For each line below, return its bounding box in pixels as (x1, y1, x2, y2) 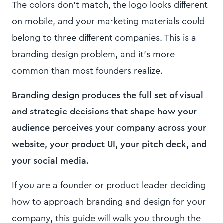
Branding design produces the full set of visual (12, 91, 203, 100)
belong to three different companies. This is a (12, 33, 196, 42)
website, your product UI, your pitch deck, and (12, 140, 207, 149)
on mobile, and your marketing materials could (12, 17, 205, 26)
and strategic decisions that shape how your (12, 107, 197, 116)
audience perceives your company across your (12, 123, 206, 132)
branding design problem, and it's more (12, 50, 175, 59)
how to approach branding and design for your (12, 197, 206, 206)
